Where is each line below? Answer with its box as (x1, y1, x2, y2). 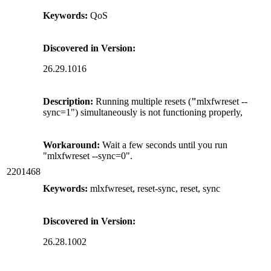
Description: (43, 96, 96, 106)
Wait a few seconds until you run (100, 139, 227, 150)
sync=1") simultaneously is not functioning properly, (43, 106, 243, 117)
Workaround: (43, 139, 100, 150)
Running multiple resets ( (96, 96, 191, 106)
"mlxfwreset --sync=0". (43, 150, 132, 161)
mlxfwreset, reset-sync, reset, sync (88, 183, 220, 194)
